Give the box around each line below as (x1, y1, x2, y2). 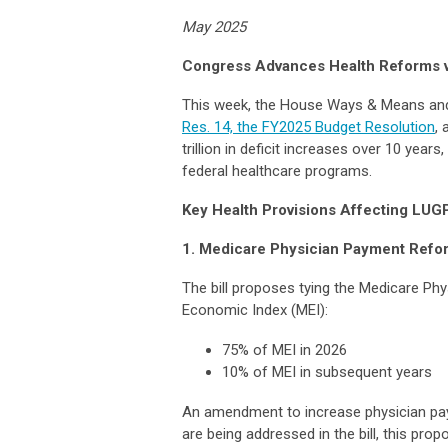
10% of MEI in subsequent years (222, 362, 432, 381)
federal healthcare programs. (182, 161, 372, 180)
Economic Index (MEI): (182, 300, 328, 319)
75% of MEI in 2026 (222, 340, 347, 359)
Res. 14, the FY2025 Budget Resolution (182, 117, 435, 136)
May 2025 (182, 17, 250, 36)
